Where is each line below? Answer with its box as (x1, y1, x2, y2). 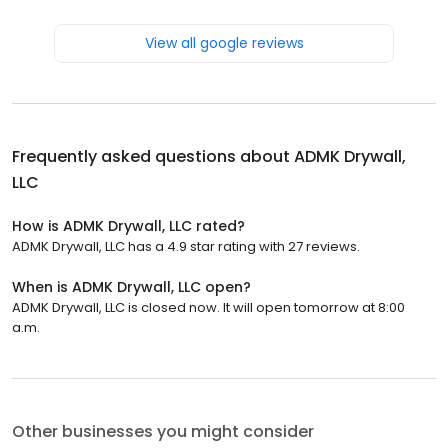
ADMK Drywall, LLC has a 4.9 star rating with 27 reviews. (12, 236, 360, 256)
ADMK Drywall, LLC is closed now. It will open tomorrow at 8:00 (12, 297, 405, 317)
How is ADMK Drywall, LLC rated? (12, 215, 245, 236)
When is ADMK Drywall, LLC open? (12, 276, 251, 297)
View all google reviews (144, 32, 304, 53)
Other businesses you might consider (12, 419, 314, 443)
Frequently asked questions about (12, 144, 294, 168)
